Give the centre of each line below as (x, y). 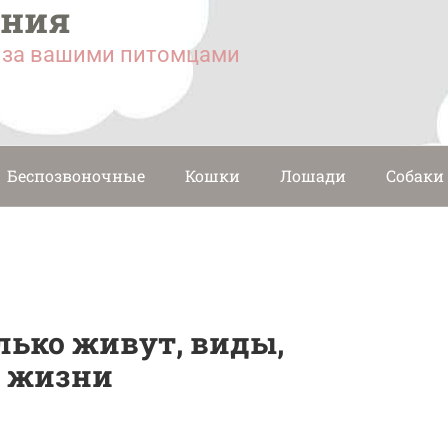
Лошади (313, 175)
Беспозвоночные (76, 175)
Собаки (415, 175)
